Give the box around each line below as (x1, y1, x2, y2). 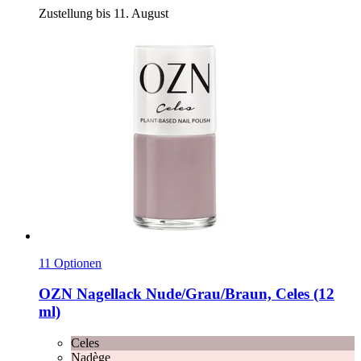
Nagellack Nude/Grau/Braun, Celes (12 (73, 285, 334, 303)
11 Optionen (39, 255, 102, 270)
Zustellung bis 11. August (39, 6, 168, 20)
